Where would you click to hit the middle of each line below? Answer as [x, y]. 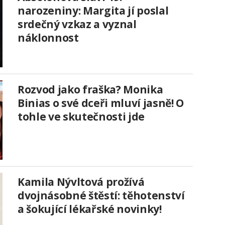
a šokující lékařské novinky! [90, 209]
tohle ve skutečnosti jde [81, 116]
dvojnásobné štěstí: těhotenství [101, 195]
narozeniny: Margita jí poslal [93, 10]
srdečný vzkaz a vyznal [77, 24]
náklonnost [48, 37]
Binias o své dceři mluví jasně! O [101, 103]
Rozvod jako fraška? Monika [90, 89]
